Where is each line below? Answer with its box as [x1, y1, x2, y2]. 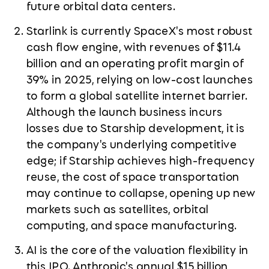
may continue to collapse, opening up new [26, 184, 256, 201]
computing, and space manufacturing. [26, 216, 237, 234]
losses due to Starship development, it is [26, 119, 245, 136]
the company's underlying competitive [26, 135, 237, 153]
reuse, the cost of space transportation [26, 168, 240, 185]
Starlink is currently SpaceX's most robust [26, 22, 253, 39]
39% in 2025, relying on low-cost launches [26, 70, 253, 88]
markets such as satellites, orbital [26, 200, 209, 217]
